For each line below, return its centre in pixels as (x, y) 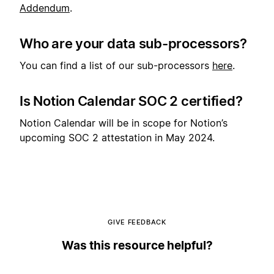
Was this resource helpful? (137, 246)
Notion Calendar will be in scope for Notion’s (124, 123)
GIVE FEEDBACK (137, 222)
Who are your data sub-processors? (133, 43)
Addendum (45, 8)
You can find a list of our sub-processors (116, 66)
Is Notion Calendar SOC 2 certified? (131, 101)
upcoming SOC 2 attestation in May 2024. (117, 138)
